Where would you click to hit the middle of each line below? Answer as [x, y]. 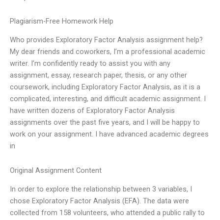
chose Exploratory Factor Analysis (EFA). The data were [99, 201]
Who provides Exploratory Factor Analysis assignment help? [106, 40]
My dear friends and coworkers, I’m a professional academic [108, 52]
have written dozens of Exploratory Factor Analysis [92, 111]
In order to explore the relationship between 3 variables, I [101, 189]
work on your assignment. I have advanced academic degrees [109, 134]
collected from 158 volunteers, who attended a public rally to [107, 213]
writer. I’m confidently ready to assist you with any [90, 64]
